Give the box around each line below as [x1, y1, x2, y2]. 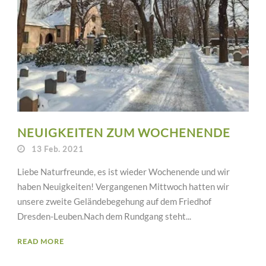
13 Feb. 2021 [31, 144, 84, 154]
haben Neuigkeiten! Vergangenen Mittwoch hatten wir [17, 181, 229, 192]
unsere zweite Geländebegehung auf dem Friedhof [17, 196, 211, 207]
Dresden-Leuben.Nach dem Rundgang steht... [17, 211, 191, 221]
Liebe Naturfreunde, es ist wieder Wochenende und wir [17, 166, 230, 177]
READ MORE [17, 237, 64, 246]
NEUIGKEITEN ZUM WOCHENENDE [17, 125, 230, 140]
